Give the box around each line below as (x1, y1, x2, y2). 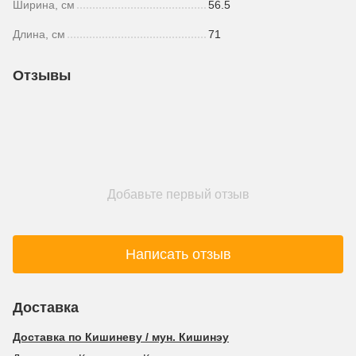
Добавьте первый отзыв (106, 188, 250, 202)
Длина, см (13, 28, 65, 41)
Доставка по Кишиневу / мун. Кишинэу (13, 331, 229, 344)
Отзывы (13, 68, 71, 84)
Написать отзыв (125, 246, 231, 262)
